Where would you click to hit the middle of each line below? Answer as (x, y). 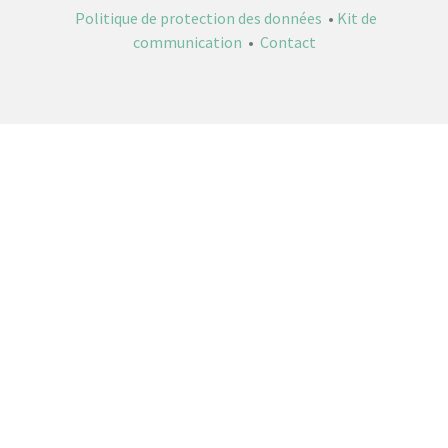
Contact (287, 41)
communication (187, 41)
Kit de (356, 17)
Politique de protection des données (198, 17)
